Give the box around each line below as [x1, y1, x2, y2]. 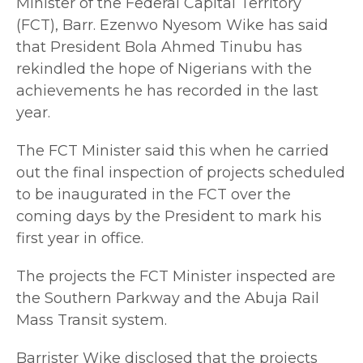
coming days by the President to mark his [16, 207, 322, 225]
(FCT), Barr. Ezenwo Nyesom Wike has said [16, 15, 328, 34]
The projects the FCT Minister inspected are [16, 267, 335, 285]
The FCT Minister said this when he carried [16, 141, 329, 160]
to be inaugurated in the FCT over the [16, 185, 291, 203]
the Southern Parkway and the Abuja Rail [16, 288, 319, 307]
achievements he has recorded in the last [16, 81, 318, 100]
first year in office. [16, 228, 143, 247]
